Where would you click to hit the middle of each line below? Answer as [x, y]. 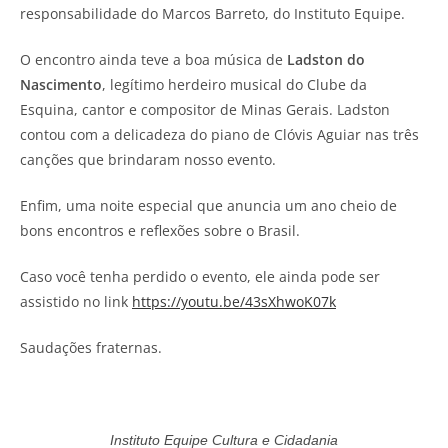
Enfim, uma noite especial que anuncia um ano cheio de [208, 205]
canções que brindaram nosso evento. [150, 159]
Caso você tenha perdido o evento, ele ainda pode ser [200, 276]
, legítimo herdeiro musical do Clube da [234, 84]
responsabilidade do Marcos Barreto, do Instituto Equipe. [212, 13]
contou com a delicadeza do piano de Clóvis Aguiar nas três [219, 134]
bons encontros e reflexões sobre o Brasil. [160, 230]
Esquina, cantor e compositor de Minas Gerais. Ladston [205, 109]
